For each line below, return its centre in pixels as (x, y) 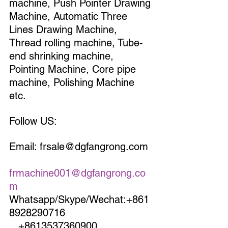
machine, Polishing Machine (73, 82)
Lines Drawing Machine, (65, 29)
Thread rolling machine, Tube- (76, 42)
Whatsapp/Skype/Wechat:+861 (79, 199)
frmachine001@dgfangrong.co (77, 173)
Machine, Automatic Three (70, 16)
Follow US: (33, 121)
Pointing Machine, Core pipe (74, 69)
